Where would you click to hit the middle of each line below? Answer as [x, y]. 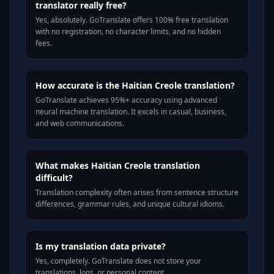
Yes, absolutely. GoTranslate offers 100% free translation [132, 20]
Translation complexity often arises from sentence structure [137, 192]
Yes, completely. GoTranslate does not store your [118, 261]
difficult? [54, 178]
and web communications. [80, 123]
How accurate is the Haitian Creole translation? [135, 85]
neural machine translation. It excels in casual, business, [131, 112]
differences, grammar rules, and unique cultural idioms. [130, 204]
